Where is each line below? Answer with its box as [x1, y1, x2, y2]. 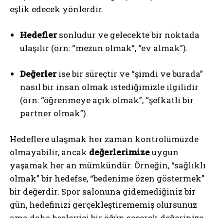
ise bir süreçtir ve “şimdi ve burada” [56, 68, 203, 79]
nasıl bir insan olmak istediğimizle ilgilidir [20, 81, 199, 92]
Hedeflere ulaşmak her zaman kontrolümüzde [10, 133, 199, 145]
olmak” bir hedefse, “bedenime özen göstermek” [10, 172, 204, 184]
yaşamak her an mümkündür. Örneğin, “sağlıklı [10, 159, 206, 171]
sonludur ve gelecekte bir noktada [57, 29, 200, 40]
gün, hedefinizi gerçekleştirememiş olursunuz [10, 199, 197, 210]
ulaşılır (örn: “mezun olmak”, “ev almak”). [20, 42, 188, 54]
